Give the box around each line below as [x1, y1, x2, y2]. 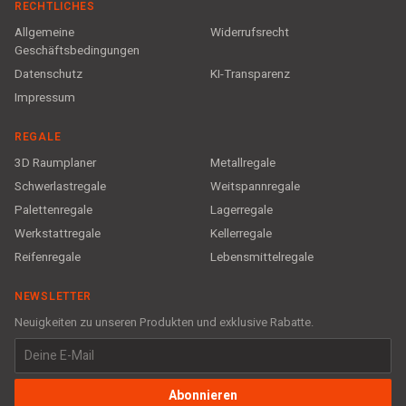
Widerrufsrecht [210, 23, 290, 42]
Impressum [14, 88, 75, 107]
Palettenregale [14, 200, 92, 219]
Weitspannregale [210, 177, 301, 196]
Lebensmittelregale [210, 247, 314, 266]
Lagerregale [210, 200, 274, 219]
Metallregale [210, 153, 276, 172]
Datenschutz [14, 64, 82, 83]
